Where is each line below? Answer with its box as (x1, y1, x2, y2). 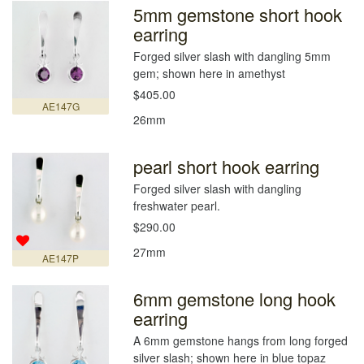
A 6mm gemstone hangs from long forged (133, 332, 349, 349)
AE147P (42, 250, 80, 265)
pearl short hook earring (133, 154, 320, 180)
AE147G (41, 98, 80, 113)
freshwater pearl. (133, 197, 221, 214)
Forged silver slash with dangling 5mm (133, 48, 331, 65)
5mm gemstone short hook (133, 2, 343, 28)
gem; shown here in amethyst (133, 65, 286, 82)
